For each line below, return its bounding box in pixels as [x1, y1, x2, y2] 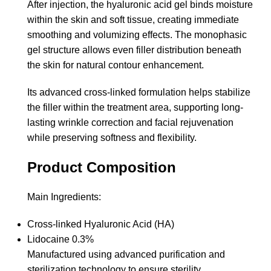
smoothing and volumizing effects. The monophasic [27, 29, 247, 40]
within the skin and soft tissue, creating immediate [27, 14, 239, 25]
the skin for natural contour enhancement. [27, 59, 204, 70]
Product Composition [27, 158, 176, 175]
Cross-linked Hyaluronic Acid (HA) [27, 218, 174, 229]
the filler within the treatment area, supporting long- [27, 102, 243, 113]
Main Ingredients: [27, 191, 101, 202]
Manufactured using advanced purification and [27, 249, 225, 260]
